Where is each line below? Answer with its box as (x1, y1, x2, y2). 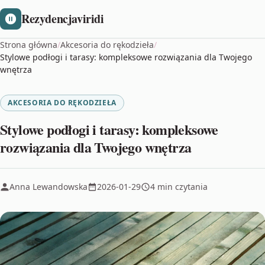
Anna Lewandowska (9, 181, 88, 192)
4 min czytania (150, 181, 208, 192)
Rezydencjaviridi (21, 10, 104, 27)
